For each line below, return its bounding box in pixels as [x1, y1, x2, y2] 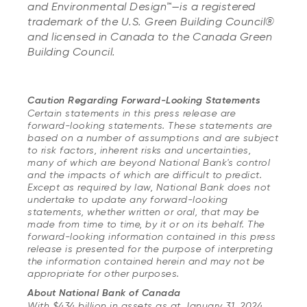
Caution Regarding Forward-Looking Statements [27, 95, 260, 106]
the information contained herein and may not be [27, 256, 265, 267]
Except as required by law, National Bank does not [27, 182, 271, 193]
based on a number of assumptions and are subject [27, 132, 278, 143]
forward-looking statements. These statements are [27, 120, 272, 131]
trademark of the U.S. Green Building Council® [27, 15, 275, 28]
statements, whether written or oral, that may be [27, 206, 259, 217]
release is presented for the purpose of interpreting [27, 243, 273, 254]
